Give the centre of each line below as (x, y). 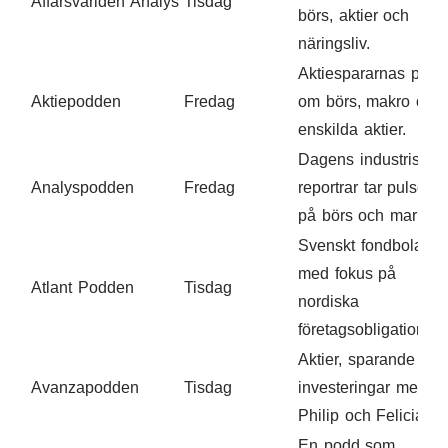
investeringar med (362, 387)
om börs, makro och (370, 101)
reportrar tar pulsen (367, 187)
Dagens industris (359, 159)
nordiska (328, 301)
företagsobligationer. (370, 329)
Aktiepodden (76, 101)
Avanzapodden (85, 387)
